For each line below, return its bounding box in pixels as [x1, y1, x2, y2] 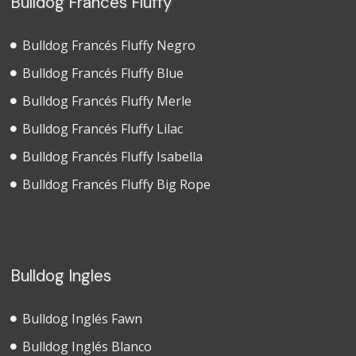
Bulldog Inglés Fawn [22, 309, 143, 327]
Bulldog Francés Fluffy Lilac [22, 119, 184, 137]
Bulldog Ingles [10, 265, 112, 286]
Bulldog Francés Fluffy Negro [22, 36, 196, 54]
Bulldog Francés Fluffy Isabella [22, 147, 203, 165]
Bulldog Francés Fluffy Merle [22, 91, 192, 110]
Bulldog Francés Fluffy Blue [22, 64, 184, 82]
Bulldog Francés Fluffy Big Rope [22, 175, 211, 193]
